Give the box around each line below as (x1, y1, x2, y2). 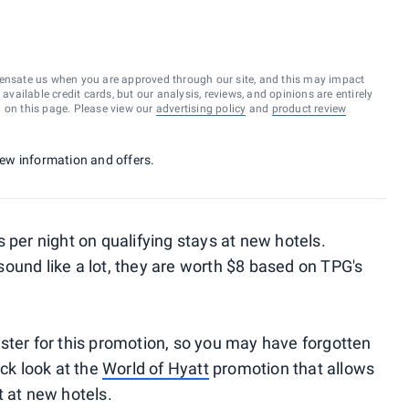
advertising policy (155, 102, 246, 115)
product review (271, 102, 347, 115)
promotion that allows (208, 359, 375, 378)
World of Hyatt (102, 359, 209, 378)
